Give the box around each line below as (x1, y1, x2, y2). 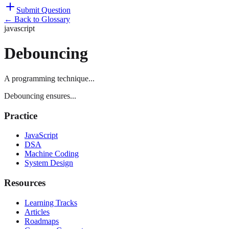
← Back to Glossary (4, 15, 70, 24)
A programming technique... (4, 74, 95, 83)
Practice (4, 110, 37, 121)
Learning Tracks (25, 198, 77, 207)
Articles (25, 207, 50, 216)
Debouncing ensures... (4, 91, 76, 100)
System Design (25, 158, 73, 168)
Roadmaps (25, 216, 59, 225)
